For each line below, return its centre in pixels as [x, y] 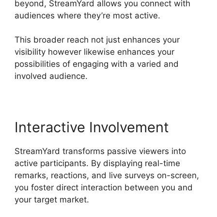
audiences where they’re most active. [87, 15]
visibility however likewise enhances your [94, 52]
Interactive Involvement [92, 127]
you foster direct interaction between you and [104, 188]
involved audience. [51, 76]
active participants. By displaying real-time [97, 163]
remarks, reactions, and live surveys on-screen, [107, 176]
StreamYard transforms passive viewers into [100, 151]
